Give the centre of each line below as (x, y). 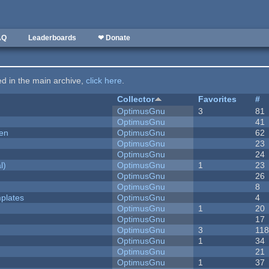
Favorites (218, 99)
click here (104, 81)
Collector (136, 99)
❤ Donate (114, 38)
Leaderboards (52, 38)
